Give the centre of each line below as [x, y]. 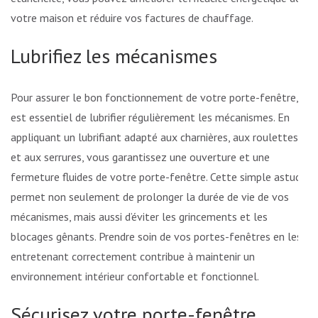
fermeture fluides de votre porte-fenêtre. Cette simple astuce [158, 177]
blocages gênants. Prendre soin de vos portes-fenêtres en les [156, 237]
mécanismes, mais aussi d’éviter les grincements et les [139, 217]
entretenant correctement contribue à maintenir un [133, 257]
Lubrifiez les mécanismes [114, 56]
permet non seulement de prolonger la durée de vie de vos [150, 197]
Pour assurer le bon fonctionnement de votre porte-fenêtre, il [159, 98]
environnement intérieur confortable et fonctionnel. [135, 276]
